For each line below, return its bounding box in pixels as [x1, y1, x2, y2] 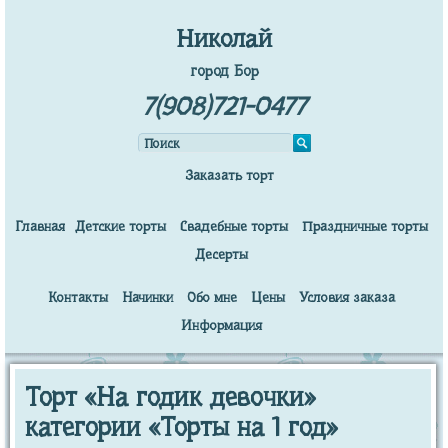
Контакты [48, 289, 108, 305]
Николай [176, 24, 272, 53]
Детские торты [75, 218, 166, 234]
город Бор [189, 62, 259, 80]
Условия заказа [299, 289, 395, 305]
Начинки [122, 289, 173, 305]
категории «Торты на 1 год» [25, 412, 337, 442]
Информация [181, 317, 262, 333]
